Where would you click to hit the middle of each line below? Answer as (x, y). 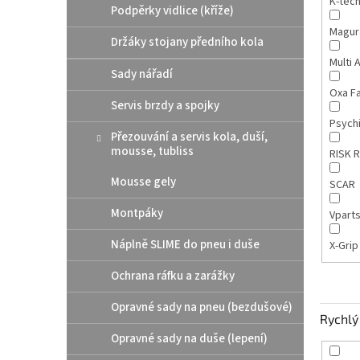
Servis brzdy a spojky (165, 105)
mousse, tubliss (152, 151)
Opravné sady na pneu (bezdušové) (202, 307)
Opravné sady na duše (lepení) (189, 338)
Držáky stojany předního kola (187, 42)
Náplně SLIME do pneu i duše (185, 244)
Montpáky (137, 213)
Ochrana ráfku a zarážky (173, 276)
